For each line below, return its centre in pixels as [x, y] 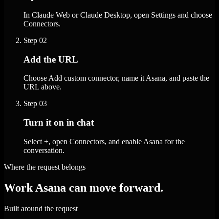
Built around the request [41, 208]
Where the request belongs [45, 167]
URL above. [43, 87]
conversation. [44, 150]
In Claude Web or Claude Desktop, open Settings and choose [118, 15]
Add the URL [51, 59]
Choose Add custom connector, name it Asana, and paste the [116, 78]
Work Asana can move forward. [84, 187]
